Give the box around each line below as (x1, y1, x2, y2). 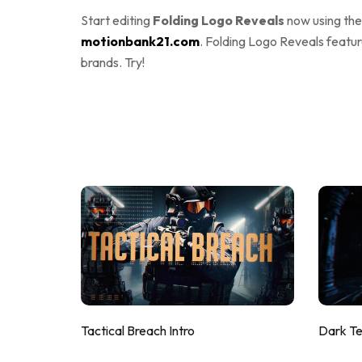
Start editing (81, 11, 153, 28)
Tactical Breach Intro (81, 322, 195, 339)
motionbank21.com (81, 32, 200, 49)
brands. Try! (81, 53, 145, 70)
